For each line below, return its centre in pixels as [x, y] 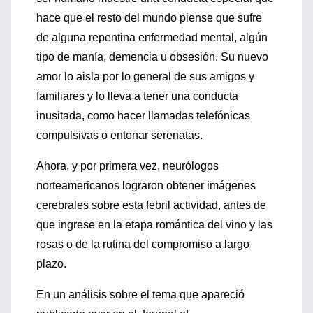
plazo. [51, 264]
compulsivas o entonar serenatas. [119, 135]
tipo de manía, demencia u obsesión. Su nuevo [152, 57]
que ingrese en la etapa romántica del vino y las [154, 225]
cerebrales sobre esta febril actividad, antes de [151, 205]
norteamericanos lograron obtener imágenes [146, 185]
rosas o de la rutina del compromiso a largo [143, 244]
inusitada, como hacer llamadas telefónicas [143, 116]
